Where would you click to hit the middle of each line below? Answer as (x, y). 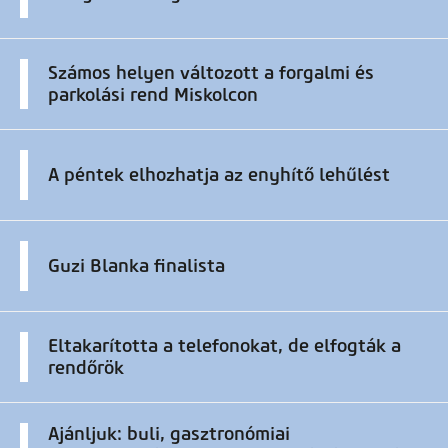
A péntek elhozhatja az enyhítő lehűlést (219, 174)
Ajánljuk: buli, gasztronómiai (169, 433)
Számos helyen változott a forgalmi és (211, 72)
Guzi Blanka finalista (136, 265)
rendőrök (86, 367)
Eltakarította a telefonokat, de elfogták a (224, 345)
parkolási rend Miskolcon (153, 94)
